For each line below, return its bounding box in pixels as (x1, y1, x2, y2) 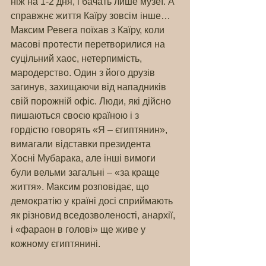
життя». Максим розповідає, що (11, 182, 151, 192)
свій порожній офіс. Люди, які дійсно (11, 96, 173, 106)
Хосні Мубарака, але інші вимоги (11, 153, 158, 163)
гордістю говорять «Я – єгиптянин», (11, 125, 170, 135)
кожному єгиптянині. (11, 239, 100, 249)
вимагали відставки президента (11, 139, 153, 149)
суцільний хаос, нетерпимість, (11, 53, 144, 64)
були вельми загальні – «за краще (11, 167, 162, 178)
